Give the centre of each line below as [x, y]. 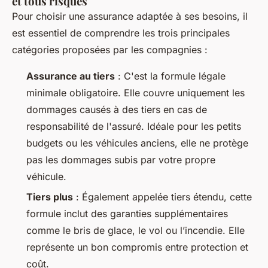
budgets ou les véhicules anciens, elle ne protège [137, 143]
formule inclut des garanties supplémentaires [127, 214]
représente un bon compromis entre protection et [137, 247]
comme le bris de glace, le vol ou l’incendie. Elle [135, 231]
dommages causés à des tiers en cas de [117, 109]
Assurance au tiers [71, 76]
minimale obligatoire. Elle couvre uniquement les [135, 92]
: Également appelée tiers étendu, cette [162, 197]
